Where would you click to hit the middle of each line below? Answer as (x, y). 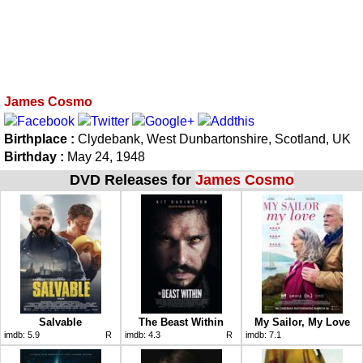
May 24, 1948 (105, 156)
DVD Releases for (132, 179)
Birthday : (34, 156)
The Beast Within (181, 322)
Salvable (60, 322)
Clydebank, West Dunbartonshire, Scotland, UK (214, 139)
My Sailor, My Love (302, 322)
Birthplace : (41, 139)
